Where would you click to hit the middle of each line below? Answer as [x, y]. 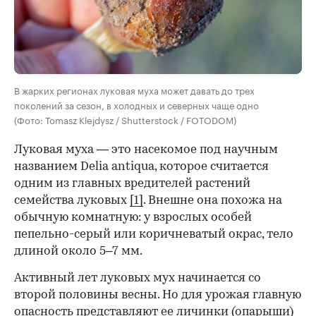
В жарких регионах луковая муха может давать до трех [134, 89]
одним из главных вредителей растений [132, 183]
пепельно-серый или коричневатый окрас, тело [154, 234]
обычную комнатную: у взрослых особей [133, 217]
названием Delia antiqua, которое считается [141, 166]
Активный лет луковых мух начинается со [138, 278]
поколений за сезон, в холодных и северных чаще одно [136, 104]
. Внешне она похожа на [213, 200]
